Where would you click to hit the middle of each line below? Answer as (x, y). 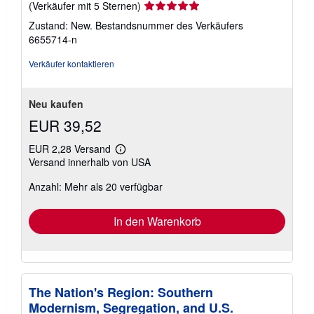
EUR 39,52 (65, 125)
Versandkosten (150, 185)
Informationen (147, 164)
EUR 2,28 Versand (71, 148)
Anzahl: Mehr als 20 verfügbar (96, 186)
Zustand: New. (62, 25)
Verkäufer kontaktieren (71, 63)
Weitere (135, 153)
